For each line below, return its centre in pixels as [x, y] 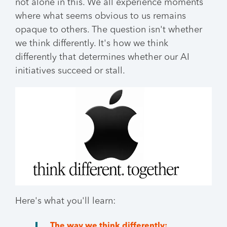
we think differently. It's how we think [92, 44]
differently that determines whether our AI [102, 57]
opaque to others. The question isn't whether [109, 30]
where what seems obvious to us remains [101, 16]
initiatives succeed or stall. [70, 71]
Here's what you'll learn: [65, 201]
